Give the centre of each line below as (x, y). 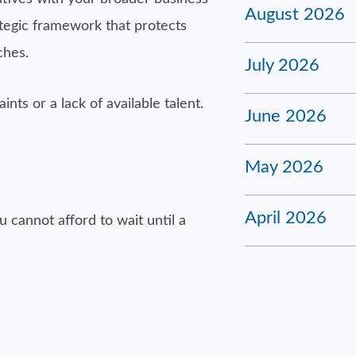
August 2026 (295, 14)
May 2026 (284, 167)
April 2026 (286, 218)
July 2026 (282, 65)
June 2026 (286, 116)
